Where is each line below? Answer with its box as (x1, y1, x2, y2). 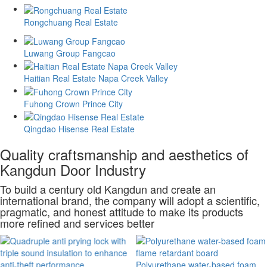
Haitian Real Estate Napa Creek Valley (24, 72, 168, 85)
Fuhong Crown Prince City (24, 97, 123, 110)
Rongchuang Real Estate (24, 15, 118, 28)
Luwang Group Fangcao (24, 46, 116, 59)
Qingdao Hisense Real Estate (24, 122, 135, 135)
